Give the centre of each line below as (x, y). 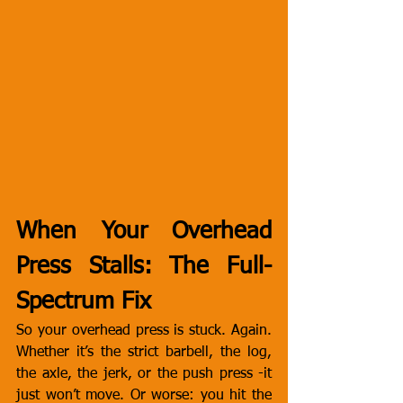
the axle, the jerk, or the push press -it (144, 374)
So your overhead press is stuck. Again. (144, 331)
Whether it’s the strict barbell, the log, (144, 353)
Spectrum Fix (84, 302)
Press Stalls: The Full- (144, 267)
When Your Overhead (144, 232)
